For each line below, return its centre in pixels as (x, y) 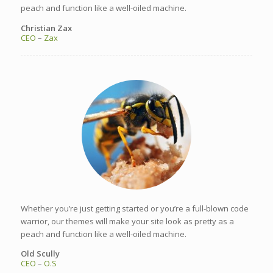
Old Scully (40, 254)
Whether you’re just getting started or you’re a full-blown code (134, 208)
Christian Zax (46, 28)
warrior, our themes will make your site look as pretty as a (127, 221)
